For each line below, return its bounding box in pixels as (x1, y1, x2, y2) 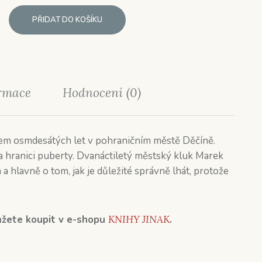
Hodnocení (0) (63, 85, 142, 101)
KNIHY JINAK (108, 213, 170, 226)
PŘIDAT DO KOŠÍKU (32, 15, 102, 25)
